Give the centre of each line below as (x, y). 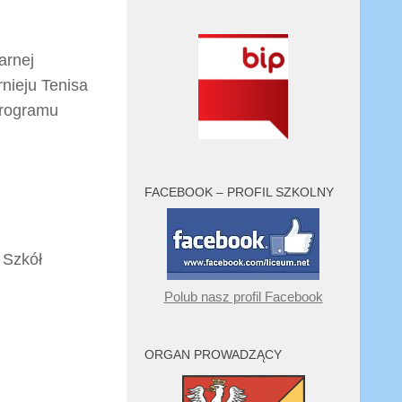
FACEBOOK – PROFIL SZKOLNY (239, 192)
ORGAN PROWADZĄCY (213, 354)
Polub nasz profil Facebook (243, 297)
